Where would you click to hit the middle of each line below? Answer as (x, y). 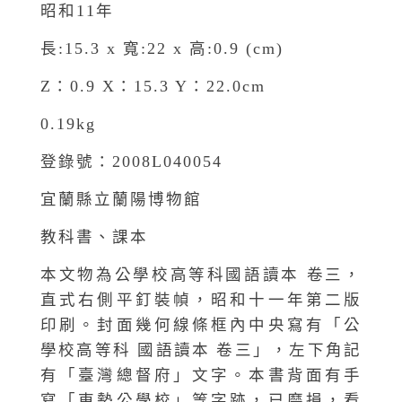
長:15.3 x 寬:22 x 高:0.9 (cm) (162, 48)
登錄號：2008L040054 (131, 161)
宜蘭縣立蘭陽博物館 (121, 199)
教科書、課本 (94, 236)
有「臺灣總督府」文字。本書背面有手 (201, 375)
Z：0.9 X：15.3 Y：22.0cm (153, 86)
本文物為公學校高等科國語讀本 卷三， (201, 274)
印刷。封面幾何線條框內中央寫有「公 (201, 324)
